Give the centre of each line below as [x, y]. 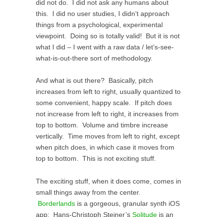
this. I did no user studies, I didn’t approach [103, 14]
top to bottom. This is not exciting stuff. [96, 159]
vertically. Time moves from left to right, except [108, 137]
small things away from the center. [88, 192]
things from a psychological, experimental [99, 25]
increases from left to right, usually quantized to [108, 92]
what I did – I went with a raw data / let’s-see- [105, 47]
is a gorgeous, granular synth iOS [127, 203]
